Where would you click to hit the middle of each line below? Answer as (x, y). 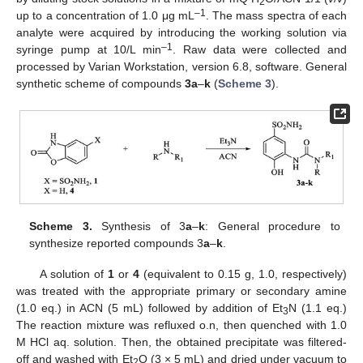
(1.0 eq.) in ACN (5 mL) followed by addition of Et (149, 307)
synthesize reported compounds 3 (117, 243)
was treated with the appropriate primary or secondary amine (181, 290)
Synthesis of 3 (139, 226)
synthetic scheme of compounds (100, 84)
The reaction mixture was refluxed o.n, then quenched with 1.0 (181, 325)
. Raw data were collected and (260, 50)
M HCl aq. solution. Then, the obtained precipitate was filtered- (181, 342)
